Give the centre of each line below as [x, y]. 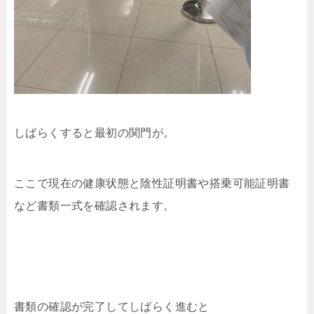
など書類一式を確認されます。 [95, 206]
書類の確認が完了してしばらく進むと [112, 307]
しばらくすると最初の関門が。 [95, 133]
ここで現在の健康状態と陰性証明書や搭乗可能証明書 [152, 183]
